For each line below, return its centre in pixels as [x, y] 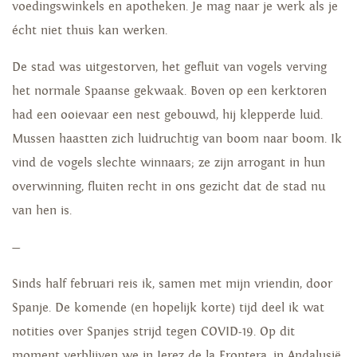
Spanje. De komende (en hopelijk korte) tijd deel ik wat [168, 308]
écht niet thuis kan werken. [90, 30]
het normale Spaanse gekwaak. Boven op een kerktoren [169, 91]
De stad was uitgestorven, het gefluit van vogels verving [169, 67]
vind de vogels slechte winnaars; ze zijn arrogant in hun [169, 163]
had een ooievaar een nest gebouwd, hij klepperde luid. [167, 115]
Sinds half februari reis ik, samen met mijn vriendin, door [172, 284]
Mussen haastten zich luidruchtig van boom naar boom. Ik [177, 139]
